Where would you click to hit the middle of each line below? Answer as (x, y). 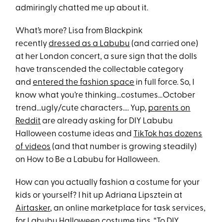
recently (32, 44)
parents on (169, 109)
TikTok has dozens (168, 134)
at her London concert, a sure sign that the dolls (107, 57)
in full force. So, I (165, 83)
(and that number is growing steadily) (124, 147)
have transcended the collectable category (100, 70)
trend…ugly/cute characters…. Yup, (82, 109)
